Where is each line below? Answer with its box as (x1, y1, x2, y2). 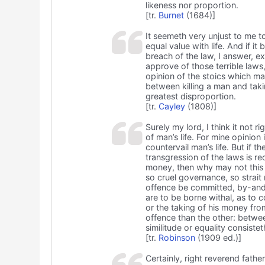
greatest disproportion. (145, 91, 236, 102)
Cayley (158, 101, 185, 112)
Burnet (158, 10, 184, 21)
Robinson (158, 232, 195, 243)
